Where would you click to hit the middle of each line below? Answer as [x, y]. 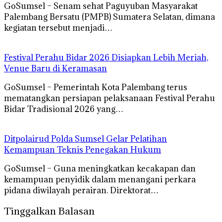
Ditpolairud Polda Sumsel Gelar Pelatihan [85, 139]
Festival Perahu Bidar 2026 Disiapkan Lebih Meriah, [106, 57]
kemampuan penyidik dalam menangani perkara [100, 179]
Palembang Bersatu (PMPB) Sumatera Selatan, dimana [110, 17]
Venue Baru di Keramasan [55, 68]
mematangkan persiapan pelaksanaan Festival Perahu [110, 98]
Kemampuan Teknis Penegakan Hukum [83, 149]
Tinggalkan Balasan [49, 211]
